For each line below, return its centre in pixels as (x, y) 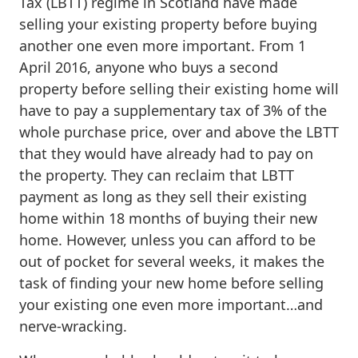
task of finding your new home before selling (171, 282)
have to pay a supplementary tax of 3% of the (173, 110)
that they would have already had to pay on (166, 153)
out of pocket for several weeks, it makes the (172, 261)
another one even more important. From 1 (163, 45)
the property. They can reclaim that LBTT (157, 175)
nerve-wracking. (73, 326)
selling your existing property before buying (168, 24)
